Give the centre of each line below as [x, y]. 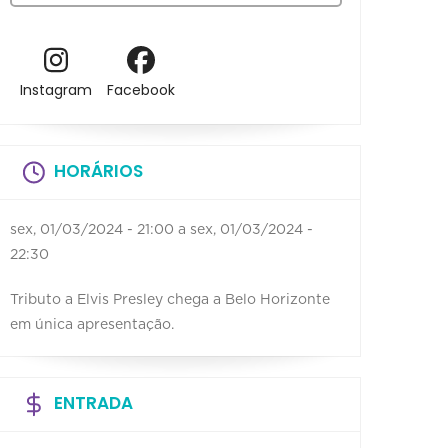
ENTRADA [93, 402]
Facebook [140, 90]
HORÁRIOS [98, 170]
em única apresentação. [92, 324]
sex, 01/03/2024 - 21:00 [92, 229]
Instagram [55, 90]
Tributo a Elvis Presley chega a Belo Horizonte [170, 299]
